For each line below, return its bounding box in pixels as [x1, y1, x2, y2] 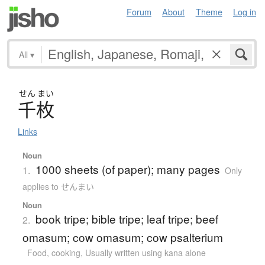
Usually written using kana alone [85, 246, 206, 258]
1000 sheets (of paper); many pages [35, 160, 220, 177]
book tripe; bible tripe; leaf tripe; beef [35, 210, 218, 227]
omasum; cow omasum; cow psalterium [22, 228, 223, 245]
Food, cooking [27, 246, 80, 258]
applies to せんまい [22, 180, 94, 192]
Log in [233, 5, 256, 18]
